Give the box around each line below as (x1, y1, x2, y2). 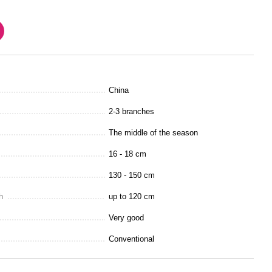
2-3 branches (109, 107, 154, 116)
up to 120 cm (109, 192, 155, 201)
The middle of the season (109, 128, 198, 137)
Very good (109, 213, 144, 222)
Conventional (109, 234, 154, 243)
